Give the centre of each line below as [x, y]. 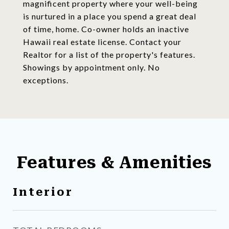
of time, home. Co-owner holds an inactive [106, 29]
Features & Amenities [114, 163]
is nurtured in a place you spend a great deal [110, 16]
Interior [43, 192]
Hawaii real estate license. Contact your [102, 42]
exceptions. [46, 80]
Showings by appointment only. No [91, 67]
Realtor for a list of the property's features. [109, 54]
